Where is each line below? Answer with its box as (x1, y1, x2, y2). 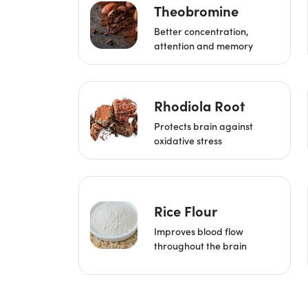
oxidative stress (153, 133, 222, 147)
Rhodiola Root (153, 96, 245, 115)
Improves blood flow (153, 223, 243, 238)
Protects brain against (153, 118, 253, 133)
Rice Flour (153, 201, 217, 220)
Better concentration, (153, 23, 249, 38)
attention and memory (153, 38, 253, 52)
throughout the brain (153, 238, 247, 252)
